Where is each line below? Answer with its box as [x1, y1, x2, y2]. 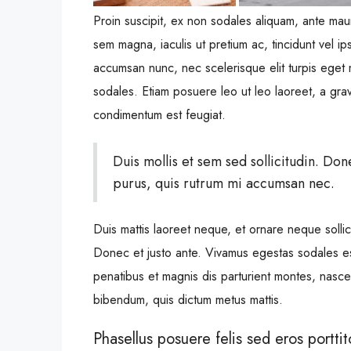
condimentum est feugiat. [93, 106, 226, 125]
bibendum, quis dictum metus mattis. [93, 291, 283, 309]
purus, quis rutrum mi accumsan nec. [113, 173, 335, 194]
